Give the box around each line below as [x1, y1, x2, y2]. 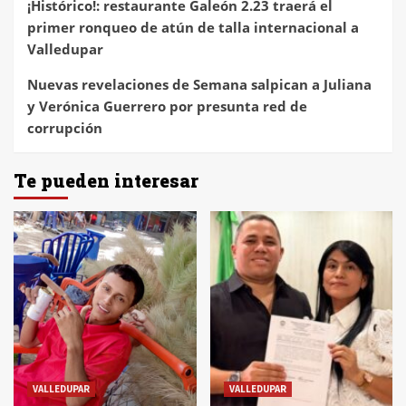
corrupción [27, 118, 102, 137]
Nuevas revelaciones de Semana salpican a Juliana [27, 74, 372, 93]
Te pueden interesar [14, 168, 198, 192]
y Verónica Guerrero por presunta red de [27, 96, 307, 115]
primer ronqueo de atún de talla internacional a [27, 17, 359, 36]
